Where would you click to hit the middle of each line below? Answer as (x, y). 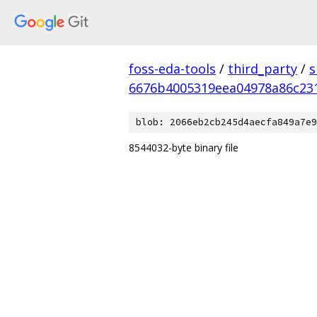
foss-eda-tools (172, 69)
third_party (263, 69)
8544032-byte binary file (184, 148)
